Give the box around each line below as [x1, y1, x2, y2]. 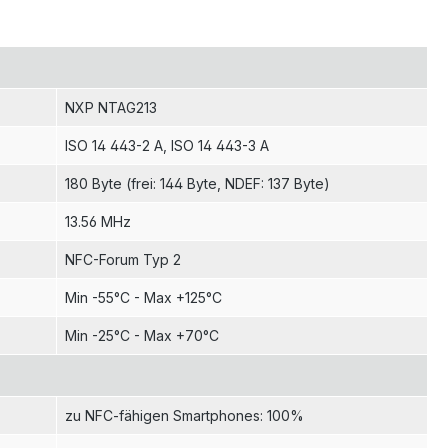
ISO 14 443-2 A [65, 136, 163, 154]
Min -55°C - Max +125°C [65, 288, 222, 306]
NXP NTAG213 [65, 98, 157, 116]
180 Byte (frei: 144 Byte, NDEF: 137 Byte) [65, 174, 330, 192]
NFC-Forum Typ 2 [65, 250, 181, 268]
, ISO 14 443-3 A [163, 136, 269, 154]
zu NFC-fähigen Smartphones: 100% [65, 406, 304, 424]
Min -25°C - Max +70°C [65, 326, 219, 344]
